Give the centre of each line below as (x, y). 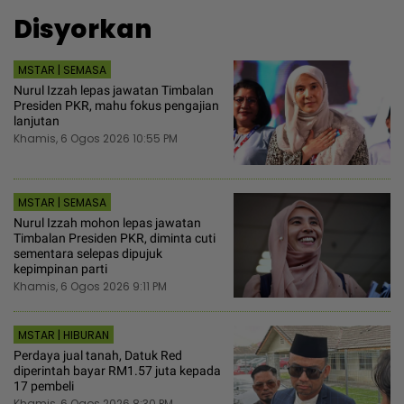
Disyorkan (83, 29)
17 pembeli (44, 386)
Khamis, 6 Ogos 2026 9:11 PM (90, 286)
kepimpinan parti (60, 268)
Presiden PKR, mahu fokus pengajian (116, 105)
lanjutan (37, 120)
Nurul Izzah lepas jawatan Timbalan (114, 90)
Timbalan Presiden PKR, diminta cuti (115, 238)
